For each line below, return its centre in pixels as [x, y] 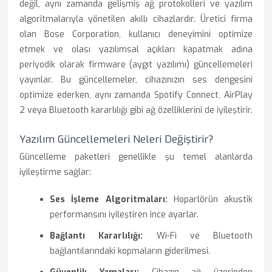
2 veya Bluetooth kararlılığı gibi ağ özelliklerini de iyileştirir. [136, 110]
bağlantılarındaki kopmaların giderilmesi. [130, 251]
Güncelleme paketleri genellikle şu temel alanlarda [136, 157]
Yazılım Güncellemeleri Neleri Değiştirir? [116, 139]
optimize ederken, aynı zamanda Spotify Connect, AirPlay [136, 95]
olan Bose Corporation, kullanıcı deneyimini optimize [136, 34]
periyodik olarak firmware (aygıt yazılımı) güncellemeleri [136, 65]
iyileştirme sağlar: [55, 172]
